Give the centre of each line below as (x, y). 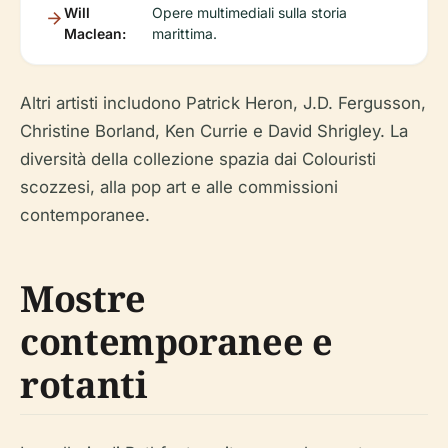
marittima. (184, 33)
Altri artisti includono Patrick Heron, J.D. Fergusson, (223, 103)
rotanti (84, 384)
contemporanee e (176, 341)
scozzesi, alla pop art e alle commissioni (179, 187)
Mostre (83, 298)
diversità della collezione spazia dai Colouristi (198, 159)
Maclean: (95, 33)
